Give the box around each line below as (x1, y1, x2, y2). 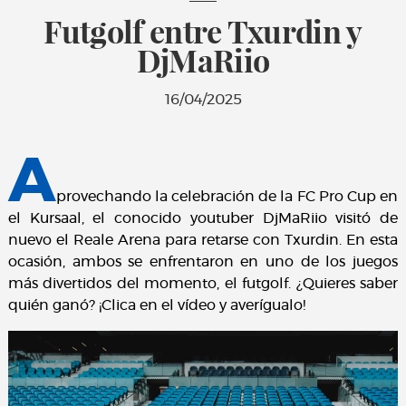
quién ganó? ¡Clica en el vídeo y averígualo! (7, 298, 305, 314)
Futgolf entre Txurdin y (43, 10, 362, 53)
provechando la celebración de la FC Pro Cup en (55, 189, 399, 205)
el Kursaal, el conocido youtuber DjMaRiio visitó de (7, 211, 399, 227)
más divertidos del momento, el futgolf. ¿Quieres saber (7, 276, 399, 292)
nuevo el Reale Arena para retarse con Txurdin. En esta (7, 233, 399, 248)
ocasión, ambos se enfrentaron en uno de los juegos (7, 255, 399, 270)
